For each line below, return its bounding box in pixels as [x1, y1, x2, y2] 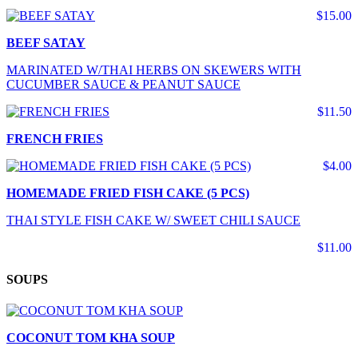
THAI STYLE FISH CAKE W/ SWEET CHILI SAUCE [6, 213, 300, 228]
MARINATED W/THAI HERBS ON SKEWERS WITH [6, 63, 301, 78]
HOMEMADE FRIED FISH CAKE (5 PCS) [6, 186, 249, 201]
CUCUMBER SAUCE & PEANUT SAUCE [6, 78, 241, 92]
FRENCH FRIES [6, 132, 103, 146]
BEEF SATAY [6, 36, 86, 50]
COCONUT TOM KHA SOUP [6, 330, 175, 344]
